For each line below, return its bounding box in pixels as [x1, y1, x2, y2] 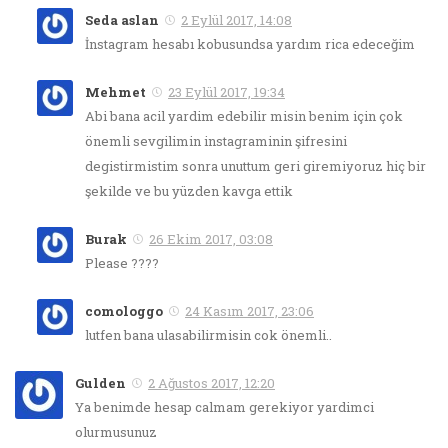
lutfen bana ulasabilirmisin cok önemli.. [85, 326, 332, 345]
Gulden [75, 374, 126, 393]
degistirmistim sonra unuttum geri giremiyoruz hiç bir [85, 156, 426, 175]
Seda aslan [85, 10, 159, 29]
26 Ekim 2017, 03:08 [149, 229, 273, 248]
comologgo [85, 301, 163, 320]
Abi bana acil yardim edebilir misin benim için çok [85, 106, 403, 125]
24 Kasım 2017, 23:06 [185, 301, 314, 320]
